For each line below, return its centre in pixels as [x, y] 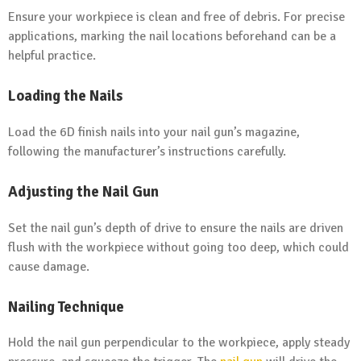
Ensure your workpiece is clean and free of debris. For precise [176, 17]
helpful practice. [52, 56]
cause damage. [49, 266]
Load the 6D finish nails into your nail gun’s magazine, [154, 132]
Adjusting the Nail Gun [83, 191]
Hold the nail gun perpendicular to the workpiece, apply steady [179, 343]
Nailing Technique [66, 306]
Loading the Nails [66, 96]
